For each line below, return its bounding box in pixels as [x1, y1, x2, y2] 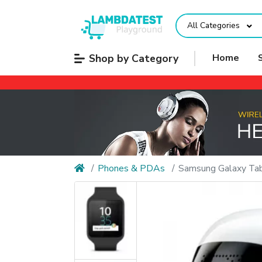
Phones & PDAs [98, 161, 166, 175]
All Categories [187, 20, 240, 32]
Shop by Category [88, 51, 178, 65]
